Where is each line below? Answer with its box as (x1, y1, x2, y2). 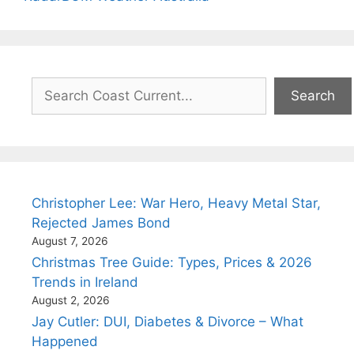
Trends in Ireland (32, 273, 138, 290)
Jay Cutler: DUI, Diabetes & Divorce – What (32, 313, 303, 330)
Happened (32, 333, 98, 349)
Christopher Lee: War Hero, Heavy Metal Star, (32, 194, 321, 211)
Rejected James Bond (32, 214, 171, 231)
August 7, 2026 (32, 234, 108, 247)
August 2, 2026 (32, 293, 110, 307)
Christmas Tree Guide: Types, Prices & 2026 (32, 254, 312, 270)
